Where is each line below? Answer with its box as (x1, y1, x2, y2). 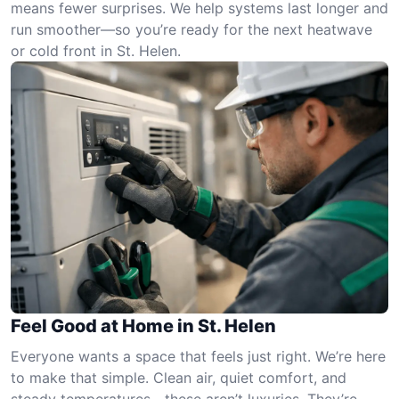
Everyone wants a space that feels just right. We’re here (11, 346, 386, 365)
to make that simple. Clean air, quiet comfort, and (11, 368, 346, 387)
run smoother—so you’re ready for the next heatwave (11, 20, 372, 38)
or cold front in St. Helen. (11, 42, 181, 60)
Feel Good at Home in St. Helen (11, 314, 276, 337)
